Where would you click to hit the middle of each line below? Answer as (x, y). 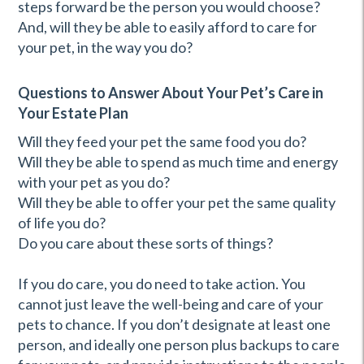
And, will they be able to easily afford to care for (167, 27)
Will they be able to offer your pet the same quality (177, 202)
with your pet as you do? (94, 182)
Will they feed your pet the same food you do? (162, 141)
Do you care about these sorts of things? (145, 243)
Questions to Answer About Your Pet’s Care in (171, 93)
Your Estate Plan (73, 113)
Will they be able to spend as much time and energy (178, 162)
